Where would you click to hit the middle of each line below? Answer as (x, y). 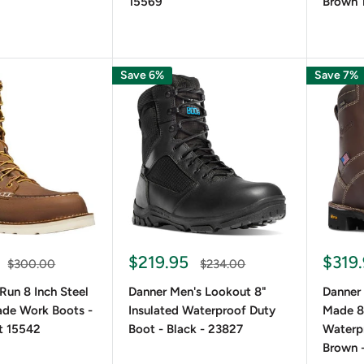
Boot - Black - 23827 (185, 329)
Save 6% (142, 75)
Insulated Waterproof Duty (201, 310)
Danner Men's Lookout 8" (197, 292)
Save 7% (336, 75)
